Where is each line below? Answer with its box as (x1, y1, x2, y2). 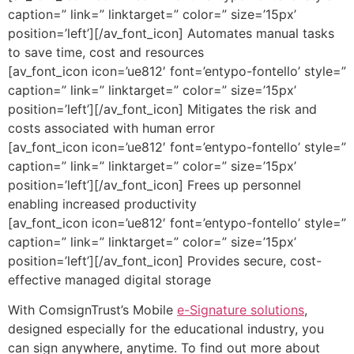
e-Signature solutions (177, 302, 304, 318)
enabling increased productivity (8, 195, 197, 212)
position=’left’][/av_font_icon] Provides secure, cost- (8, 252, 322, 269)
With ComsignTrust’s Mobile (8, 302, 177, 318)
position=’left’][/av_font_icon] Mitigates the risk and (8, 100, 317, 117)
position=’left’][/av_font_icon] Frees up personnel (8, 176, 301, 193)
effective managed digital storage (8, 271, 211, 288)
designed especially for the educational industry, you (8, 321, 324, 337)
